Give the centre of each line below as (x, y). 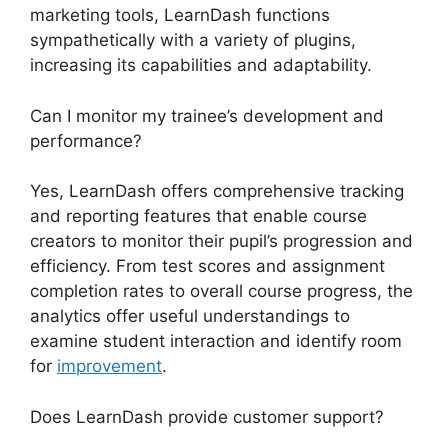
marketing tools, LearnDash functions (180, 15)
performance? (86, 140)
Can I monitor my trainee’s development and (207, 115)
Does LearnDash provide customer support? (207, 416)
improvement (109, 366)
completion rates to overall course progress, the (221, 291)
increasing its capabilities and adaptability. (201, 65)
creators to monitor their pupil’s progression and (221, 241)
